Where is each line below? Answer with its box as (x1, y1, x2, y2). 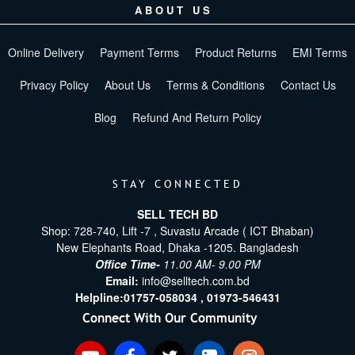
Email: (105, 273, 142, 289)
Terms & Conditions (166, 77, 265, 94)
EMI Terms (292, 44, 347, 61)
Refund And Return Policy (132, 109, 261, 126)
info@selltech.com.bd (142, 273, 250, 289)
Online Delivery (8, 44, 84, 61)
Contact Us (280, 77, 336, 94)
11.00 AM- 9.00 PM (162, 256, 261, 273)
